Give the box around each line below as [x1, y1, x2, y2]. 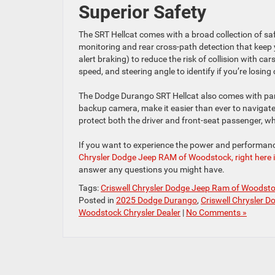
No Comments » [186, 207, 247, 217]
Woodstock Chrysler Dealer [79, 207, 180, 217]
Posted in [79, 195, 116, 205]
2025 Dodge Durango [116, 195, 197, 205]
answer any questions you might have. [79, 164, 225, 174]
